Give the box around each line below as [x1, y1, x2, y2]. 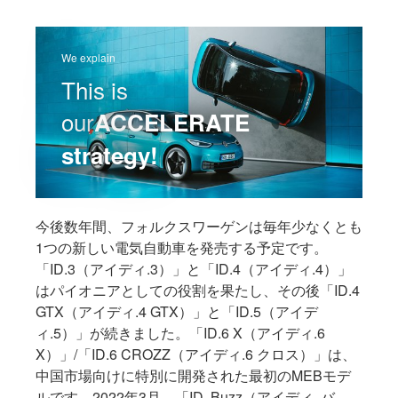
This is [61, 72, 129, 106]
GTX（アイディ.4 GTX [36, 300, 179, 322]
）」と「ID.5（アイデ [179, 300, 318, 322]
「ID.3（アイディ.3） [36, 258, 172, 279]
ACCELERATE [94, 105, 251, 139]
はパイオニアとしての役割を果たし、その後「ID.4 [36, 279, 360, 300]
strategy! [61, 138, 159, 171]
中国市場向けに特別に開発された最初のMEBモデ [36, 364, 351, 386]
